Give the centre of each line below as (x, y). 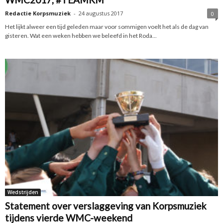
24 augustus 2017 (101, 13)
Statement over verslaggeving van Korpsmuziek (106, 206)
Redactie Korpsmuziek (38, 13)
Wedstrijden (23, 192)
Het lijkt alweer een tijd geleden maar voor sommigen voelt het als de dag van (107, 26)
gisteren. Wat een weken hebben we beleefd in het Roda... (81, 35)
